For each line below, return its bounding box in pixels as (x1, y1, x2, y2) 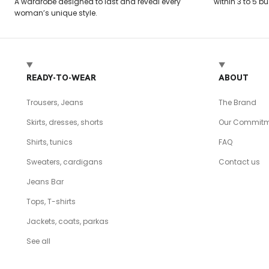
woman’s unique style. (14, 7, 97, 18)
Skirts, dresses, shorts (26, 116, 103, 127)
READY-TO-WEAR (26, 71, 96, 83)
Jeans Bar (26, 176, 64, 187)
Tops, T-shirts (26, 196, 76, 207)
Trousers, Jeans (26, 97, 83, 107)
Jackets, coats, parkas (26, 216, 109, 226)
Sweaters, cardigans (26, 156, 103, 167)
